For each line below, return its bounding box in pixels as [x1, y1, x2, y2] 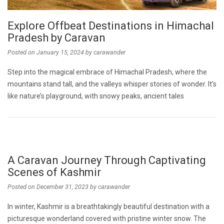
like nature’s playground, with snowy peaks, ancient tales [7, 92, 184, 100]
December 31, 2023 [36, 183, 88, 191]
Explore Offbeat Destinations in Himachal [7, 19, 214, 32]
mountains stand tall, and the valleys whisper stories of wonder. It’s [7, 80, 216, 88]
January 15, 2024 [36, 48, 84, 56]
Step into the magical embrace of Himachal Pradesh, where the [7, 68, 207, 76]
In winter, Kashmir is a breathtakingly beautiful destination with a [7, 202, 209, 211]
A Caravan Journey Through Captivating [7, 154, 206, 167]
